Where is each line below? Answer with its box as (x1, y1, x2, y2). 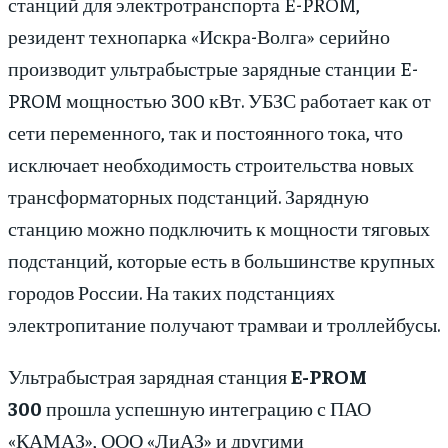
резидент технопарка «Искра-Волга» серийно (8, 23, 390, 49)
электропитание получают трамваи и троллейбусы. (8, 311, 440, 337)
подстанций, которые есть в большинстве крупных (8, 247, 435, 273)
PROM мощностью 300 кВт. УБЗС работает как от (8, 87, 431, 113)
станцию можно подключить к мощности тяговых (8, 215, 430, 241)
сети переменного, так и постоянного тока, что (8, 119, 403, 145)
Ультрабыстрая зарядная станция (8, 363, 291, 389)
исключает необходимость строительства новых (8, 151, 414, 177)
